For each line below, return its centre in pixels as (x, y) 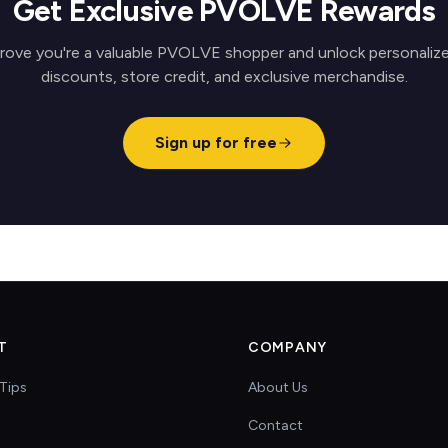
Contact (275, 425)
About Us (278, 387)
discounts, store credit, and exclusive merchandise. (224, 76)
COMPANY (287, 347)
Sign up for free (216, 142)
